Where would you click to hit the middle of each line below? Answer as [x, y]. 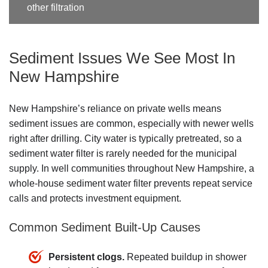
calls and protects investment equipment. [95, 198]
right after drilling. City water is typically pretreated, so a [125, 138]
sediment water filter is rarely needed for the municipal [123, 153]
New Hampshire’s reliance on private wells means [115, 108]
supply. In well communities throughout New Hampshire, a [132, 168]
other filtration [56, 8]
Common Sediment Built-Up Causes [105, 227]
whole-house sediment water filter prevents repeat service [131, 183]
